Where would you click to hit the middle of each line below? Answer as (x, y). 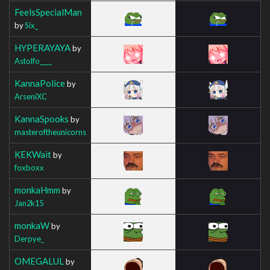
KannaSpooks (42, 118)
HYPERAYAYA (42, 47)
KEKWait (33, 154)
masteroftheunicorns (50, 132)
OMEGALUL (39, 261)
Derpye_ (29, 238)
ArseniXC (31, 96)
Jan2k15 (29, 203)
